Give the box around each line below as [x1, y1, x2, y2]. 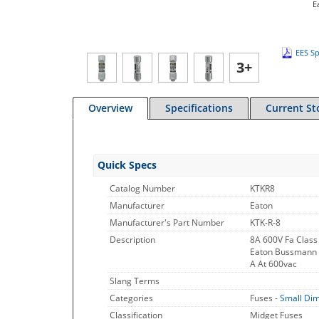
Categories [110, 292, 153, 304]
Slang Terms [110, 275, 159, 287]
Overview [88, 101, 132, 115]
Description [110, 234, 155, 246]
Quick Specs [98, 158, 157, 172]
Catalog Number [110, 182, 175, 194]
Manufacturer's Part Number [110, 216, 224, 229]
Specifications [165, 101, 233, 115]
